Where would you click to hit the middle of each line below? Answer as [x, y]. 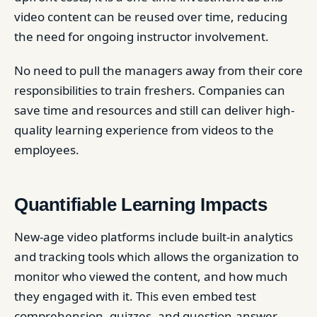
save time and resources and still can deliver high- [154, 110]
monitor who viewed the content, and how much [151, 276]
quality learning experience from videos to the [144, 130]
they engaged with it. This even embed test [135, 296]
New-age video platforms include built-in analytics [154, 237]
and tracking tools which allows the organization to [156, 257]
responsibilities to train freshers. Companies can [150, 90]
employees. [47, 150]
